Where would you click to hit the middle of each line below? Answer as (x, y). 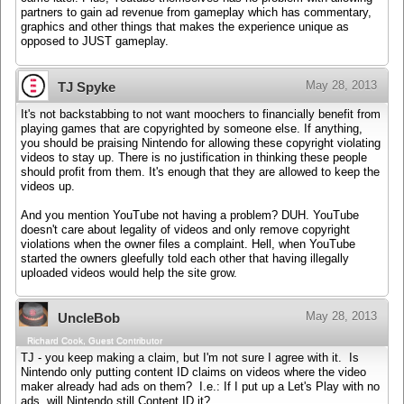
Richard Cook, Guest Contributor (95, 341)
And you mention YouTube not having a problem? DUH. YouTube (190, 215)
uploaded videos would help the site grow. (129, 273)
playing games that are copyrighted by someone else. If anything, (192, 129)
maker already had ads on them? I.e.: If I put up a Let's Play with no (200, 387)
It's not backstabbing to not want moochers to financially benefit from (201, 114)
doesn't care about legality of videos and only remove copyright (185, 230)
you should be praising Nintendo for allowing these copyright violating (201, 143)
